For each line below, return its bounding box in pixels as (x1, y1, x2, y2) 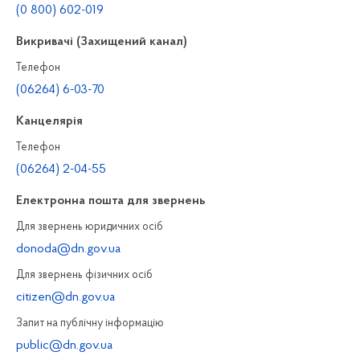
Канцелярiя (16, 115, 83, 128)
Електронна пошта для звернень (16, 194, 205, 207)
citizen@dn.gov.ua (16, 291, 115, 304)
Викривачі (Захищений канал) (16, 35, 187, 48)
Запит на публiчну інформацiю (16, 317, 164, 329)
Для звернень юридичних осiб (16, 221, 163, 233)
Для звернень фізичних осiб (16, 269, 153, 281)
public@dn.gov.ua (16, 339, 112, 352)
